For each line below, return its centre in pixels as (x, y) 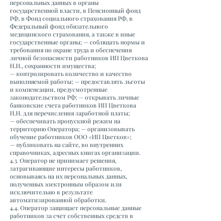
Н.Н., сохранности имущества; (53, 66)
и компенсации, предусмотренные (59, 89)
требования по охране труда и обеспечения (71, 50)
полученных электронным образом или (66, 184)
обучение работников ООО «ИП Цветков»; (71, 137)
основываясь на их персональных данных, (69, 176)
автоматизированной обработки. (59, 200)
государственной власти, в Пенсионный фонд (75, 10)
